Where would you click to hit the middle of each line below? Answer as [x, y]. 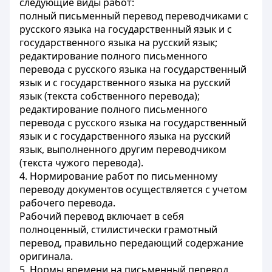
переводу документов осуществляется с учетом [133, 189]
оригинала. [46, 256]
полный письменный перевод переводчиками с [134, 16]
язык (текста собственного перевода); [110, 96]
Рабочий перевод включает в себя [102, 216]
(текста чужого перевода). [81, 163]
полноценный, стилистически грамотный [118, 229]
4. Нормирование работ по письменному [118, 176]
